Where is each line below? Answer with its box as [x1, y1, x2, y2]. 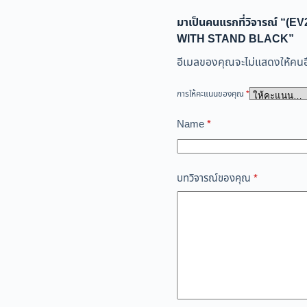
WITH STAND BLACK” [176, 31, 294, 48]
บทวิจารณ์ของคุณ [176, 170, 254, 186]
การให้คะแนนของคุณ [176, 87, 246, 100]
